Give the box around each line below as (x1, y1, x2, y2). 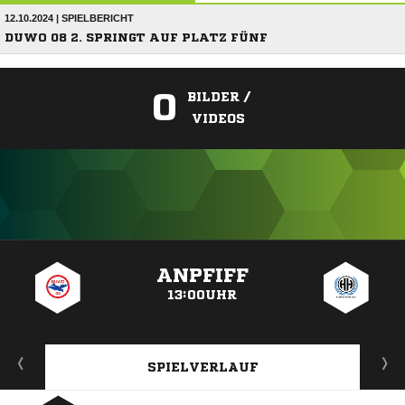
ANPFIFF (155, 266, 249, 286)
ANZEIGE (182, 244, 223, 254)
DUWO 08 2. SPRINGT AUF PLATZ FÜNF (5, 32, 268, 43)
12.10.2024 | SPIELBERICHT (5, 13, 134, 24)
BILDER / (186, 90, 250, 103)
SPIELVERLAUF (146, 361, 259, 373)
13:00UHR (167, 288, 238, 301)
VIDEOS (192, 112, 245, 125)
